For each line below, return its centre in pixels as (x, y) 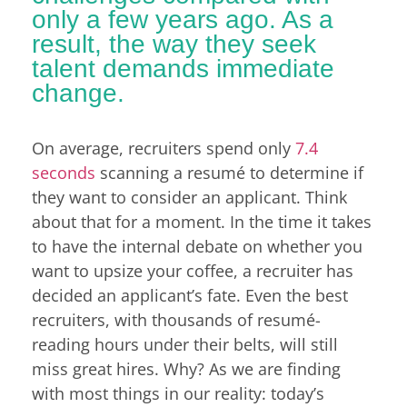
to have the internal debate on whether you (197, 247)
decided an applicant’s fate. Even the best (190, 296)
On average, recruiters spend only (164, 149)
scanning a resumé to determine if (229, 173)
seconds (64, 173)
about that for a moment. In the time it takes (202, 222)
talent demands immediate (183, 68)
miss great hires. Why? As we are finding (186, 369)
